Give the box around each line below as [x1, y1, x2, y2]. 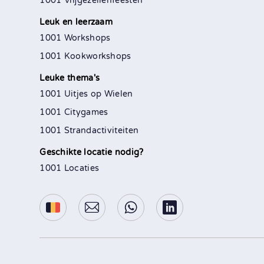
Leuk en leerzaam [39, 16, 113, 27]
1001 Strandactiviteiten [39, 125, 139, 136]
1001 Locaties [39, 163, 100, 173]
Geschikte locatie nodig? [39, 147, 144, 157]
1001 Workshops [39, 32, 111, 43]
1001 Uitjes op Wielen [39, 88, 133, 99]
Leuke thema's [39, 72, 100, 83]
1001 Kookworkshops [39, 51, 131, 61]
